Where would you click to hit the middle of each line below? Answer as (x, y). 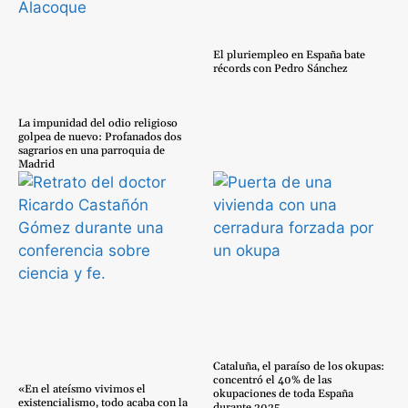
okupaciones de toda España (283, 393)
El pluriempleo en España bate (289, 55)
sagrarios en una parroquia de (92, 150)
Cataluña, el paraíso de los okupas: (299, 366)
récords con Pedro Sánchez (280, 68)
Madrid (36, 164)
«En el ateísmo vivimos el (82, 389)
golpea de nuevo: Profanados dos (100, 137)
